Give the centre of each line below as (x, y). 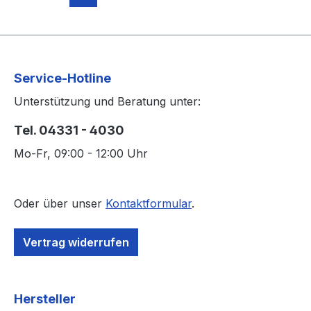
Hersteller (45, 299)
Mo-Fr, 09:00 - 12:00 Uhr (81, 153)
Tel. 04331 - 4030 (69, 130)
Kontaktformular (149, 203)
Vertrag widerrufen (76, 242)
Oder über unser (60, 203)
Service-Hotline (62, 78)
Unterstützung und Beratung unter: (107, 101)
